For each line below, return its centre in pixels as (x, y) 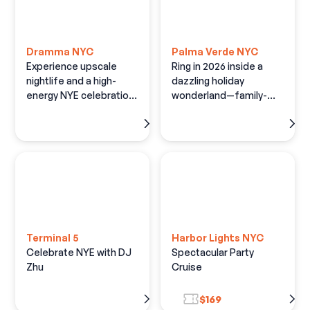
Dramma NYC (60, 52)
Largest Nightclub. (69, 125)
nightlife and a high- (72, 81)
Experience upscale (72, 66)
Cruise (187, 267)
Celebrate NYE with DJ (79, 253)
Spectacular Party (213, 253)
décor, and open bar (218, 125)
